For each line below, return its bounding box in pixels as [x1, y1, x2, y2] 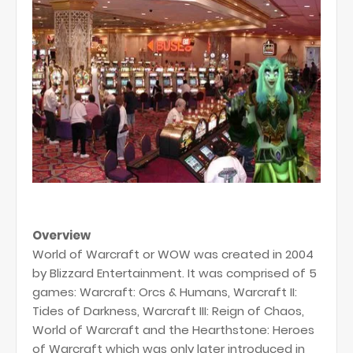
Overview [32, 227, 91, 243]
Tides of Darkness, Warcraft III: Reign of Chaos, [32, 303, 304, 319]
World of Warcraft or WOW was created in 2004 [32, 246, 314, 262]
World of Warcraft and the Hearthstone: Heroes [32, 321, 314, 338]
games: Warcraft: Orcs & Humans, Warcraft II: [32, 284, 297, 300]
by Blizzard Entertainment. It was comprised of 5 [32, 265, 317, 281]
